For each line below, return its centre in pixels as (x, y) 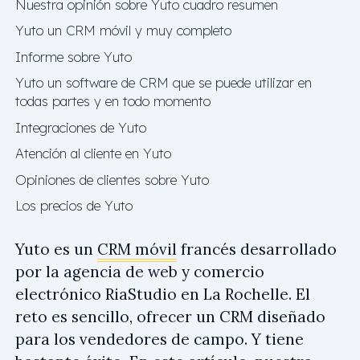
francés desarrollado (257, 249)
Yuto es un (56, 249)
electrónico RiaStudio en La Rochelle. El (163, 294)
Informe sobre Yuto (74, 56)
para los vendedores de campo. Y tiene (160, 339)
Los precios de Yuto (74, 205)
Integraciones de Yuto (81, 127)
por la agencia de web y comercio (140, 271)
